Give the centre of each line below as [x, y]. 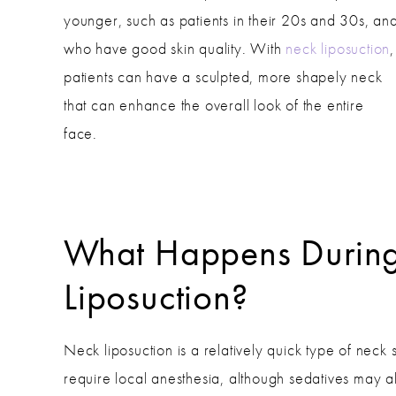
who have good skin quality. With [175, 48]
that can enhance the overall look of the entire [214, 104]
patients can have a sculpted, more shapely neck [223, 76]
